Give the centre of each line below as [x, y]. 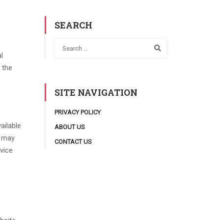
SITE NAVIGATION [96, 92]
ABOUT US [70, 127]
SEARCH [73, 25]
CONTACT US [73, 141]
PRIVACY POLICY [78, 112]
